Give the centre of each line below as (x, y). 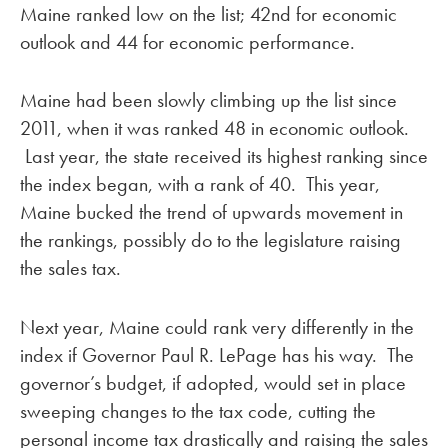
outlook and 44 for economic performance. (187, 41)
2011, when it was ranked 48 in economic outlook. (214, 128)
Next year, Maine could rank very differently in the (217, 327)
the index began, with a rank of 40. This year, (200, 184)
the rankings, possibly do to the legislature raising (210, 240)
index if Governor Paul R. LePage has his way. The (217, 355)
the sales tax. (70, 268)
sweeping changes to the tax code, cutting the (198, 411)
